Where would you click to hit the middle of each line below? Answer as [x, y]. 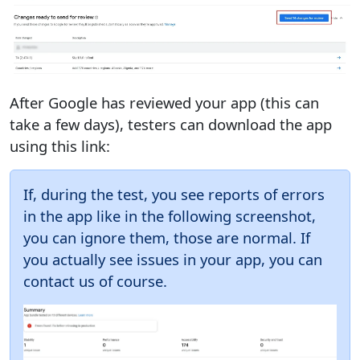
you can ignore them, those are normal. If [167, 238]
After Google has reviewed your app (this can [164, 103]
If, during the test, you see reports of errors [174, 194]
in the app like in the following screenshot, [170, 216]
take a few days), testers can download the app [171, 125]
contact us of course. [95, 281]
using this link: [60, 146]
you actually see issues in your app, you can [173, 260]
